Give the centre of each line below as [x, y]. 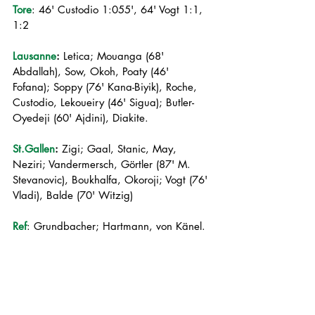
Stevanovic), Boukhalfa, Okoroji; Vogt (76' [112, 180]
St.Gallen [34, 149]
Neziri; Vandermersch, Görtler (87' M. [103, 164]
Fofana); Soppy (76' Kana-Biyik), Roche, [107, 87]
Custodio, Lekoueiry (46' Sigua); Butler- [103, 102]
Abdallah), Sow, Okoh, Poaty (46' [92, 71]
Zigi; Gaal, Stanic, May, [119, 149]
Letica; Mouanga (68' [114, 56]
